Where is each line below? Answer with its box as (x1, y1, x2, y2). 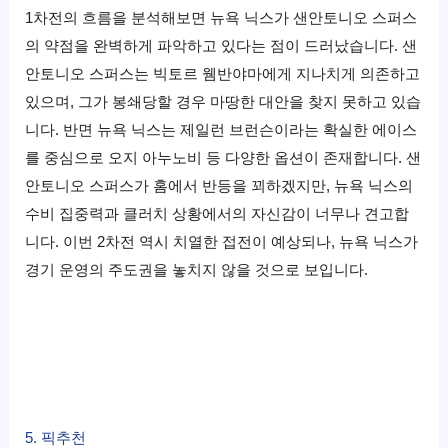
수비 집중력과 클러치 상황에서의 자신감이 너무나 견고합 (25, 205, 410, 222)
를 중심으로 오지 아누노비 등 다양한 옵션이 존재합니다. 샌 (25, 149, 422, 166)
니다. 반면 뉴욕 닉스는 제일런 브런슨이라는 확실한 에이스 (25, 121, 418, 138)
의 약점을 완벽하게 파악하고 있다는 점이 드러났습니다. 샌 (25, 37, 418, 54)
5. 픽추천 (25, 429, 87, 446)
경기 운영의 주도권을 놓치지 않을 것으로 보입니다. (25, 261, 369, 278)
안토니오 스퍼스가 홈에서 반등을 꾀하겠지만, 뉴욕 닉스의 (25, 177, 414, 194)
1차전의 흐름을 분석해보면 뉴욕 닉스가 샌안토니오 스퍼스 (25, 9, 418, 26)
